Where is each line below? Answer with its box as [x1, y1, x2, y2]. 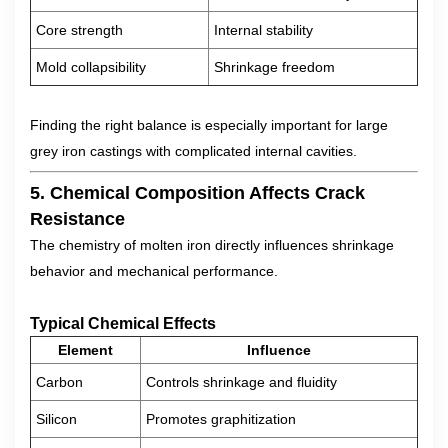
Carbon [36, 374, 83, 390]
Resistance [30, 209, 125, 229]
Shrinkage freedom [214, 59, 335, 75]
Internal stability [214, 22, 313, 38]
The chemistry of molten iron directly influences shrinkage [30, 237, 394, 253]
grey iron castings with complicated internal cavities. [30, 143, 357, 159]
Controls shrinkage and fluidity [146, 374, 337, 390]
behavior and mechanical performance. [30, 263, 278, 279]
